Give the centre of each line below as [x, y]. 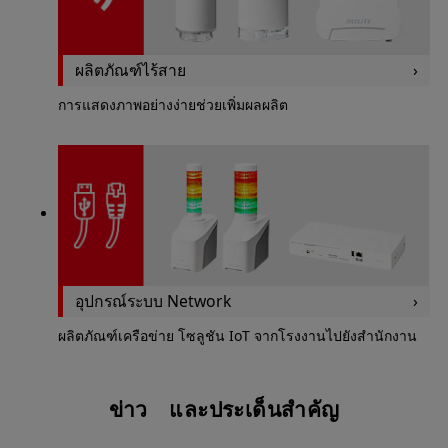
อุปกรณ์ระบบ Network [152, 300]
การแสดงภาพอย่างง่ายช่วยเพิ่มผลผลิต [172, 104]
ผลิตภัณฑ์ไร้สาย [130, 69]
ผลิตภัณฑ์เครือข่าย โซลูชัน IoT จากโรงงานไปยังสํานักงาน [237, 335]
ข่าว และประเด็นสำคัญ [224, 408]
